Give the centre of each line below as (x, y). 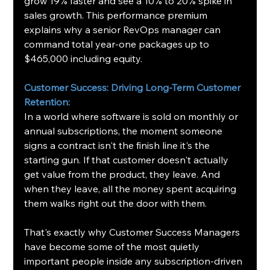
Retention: (47, 102)
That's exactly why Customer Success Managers (133, 232)
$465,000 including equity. (83, 58)
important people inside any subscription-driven (135, 261)
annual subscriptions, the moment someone (125, 130)
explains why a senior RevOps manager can (124, 29)
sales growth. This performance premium (117, 15)
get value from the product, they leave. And (124, 174)
